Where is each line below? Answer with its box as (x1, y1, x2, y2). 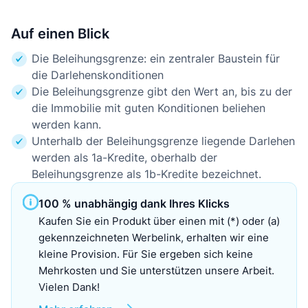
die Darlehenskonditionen (32, 68, 164, 82)
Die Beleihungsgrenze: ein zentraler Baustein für (32, 52, 280, 65)
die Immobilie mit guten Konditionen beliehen (32, 101, 265, 115)
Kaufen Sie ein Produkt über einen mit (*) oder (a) (38, 214, 280, 228)
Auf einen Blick (11, 25, 109, 42)
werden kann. (32, 118, 101, 131)
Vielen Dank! (38, 280, 100, 294)
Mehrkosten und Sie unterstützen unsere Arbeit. (38, 264, 274, 277)
